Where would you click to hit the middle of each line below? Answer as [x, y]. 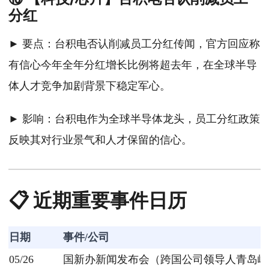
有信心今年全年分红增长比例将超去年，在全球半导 [133, 65]
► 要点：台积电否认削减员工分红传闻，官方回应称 [134, 44]
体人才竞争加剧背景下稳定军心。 [89, 86]
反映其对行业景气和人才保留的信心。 [100, 140]
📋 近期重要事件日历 [98, 201]
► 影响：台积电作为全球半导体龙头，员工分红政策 [134, 119]
